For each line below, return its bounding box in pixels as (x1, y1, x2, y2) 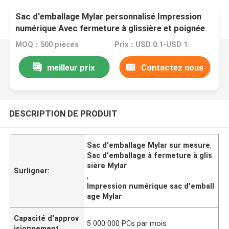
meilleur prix (47, 62, 96, 73)
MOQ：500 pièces (15, 40, 79, 49)
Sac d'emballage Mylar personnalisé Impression (15, 11, 202, 22)
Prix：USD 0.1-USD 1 (114, 40, 188, 49)
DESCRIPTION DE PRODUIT (9, 108, 118, 119)
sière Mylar (87, 161, 127, 170)
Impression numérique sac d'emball (87, 181, 215, 190)
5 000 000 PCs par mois (87, 219, 167, 227)
